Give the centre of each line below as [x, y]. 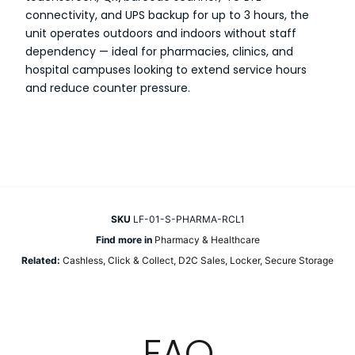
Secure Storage [299, 260]
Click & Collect [141, 260]
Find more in [124, 240]
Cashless [83, 260]
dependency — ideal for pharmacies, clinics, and [159, 52]
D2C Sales [202, 260]
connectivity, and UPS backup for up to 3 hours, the [167, 15]
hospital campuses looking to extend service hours [166, 70]
